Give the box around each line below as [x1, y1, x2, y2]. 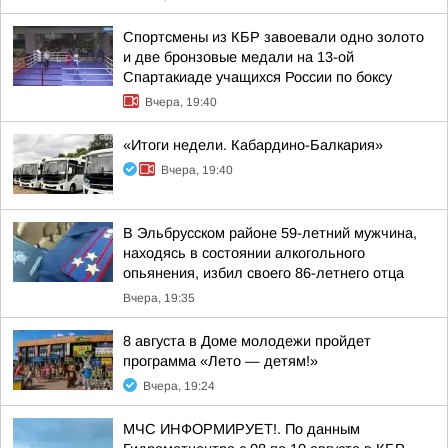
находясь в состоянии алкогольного [123, 245, 365, 261]
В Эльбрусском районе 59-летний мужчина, [123, 225, 417, 241]
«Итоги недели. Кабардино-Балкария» [123, 137, 383, 153]
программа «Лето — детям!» [123, 353, 318, 369]
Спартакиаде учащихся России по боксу [123, 69, 392, 85]
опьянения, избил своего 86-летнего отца [123, 265, 404, 281]
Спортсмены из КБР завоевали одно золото [123, 29, 424, 45]
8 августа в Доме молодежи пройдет [123, 333, 371, 349]
